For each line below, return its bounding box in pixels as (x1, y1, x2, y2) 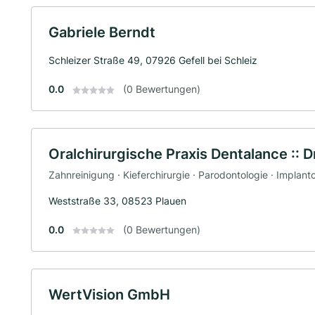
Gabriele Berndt (49, 24, 155, 41)
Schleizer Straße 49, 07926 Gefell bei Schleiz (49, 54, 257, 66)
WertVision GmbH (49, 285, 170, 303)
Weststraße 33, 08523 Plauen (49, 194, 186, 207)
